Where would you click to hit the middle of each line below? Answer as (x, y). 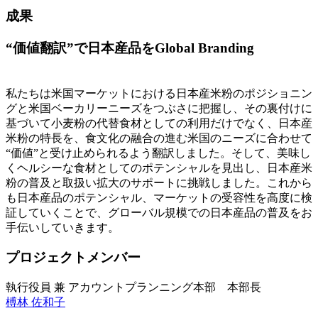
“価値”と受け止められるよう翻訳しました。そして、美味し (158, 153)
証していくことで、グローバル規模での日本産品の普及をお (159, 212)
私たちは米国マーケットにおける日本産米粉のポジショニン (159, 93)
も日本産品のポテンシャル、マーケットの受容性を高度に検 (159, 197)
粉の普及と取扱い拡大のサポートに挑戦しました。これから (159, 182)
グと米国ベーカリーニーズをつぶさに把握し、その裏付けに (159, 108)
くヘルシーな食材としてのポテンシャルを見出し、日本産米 (159, 168)
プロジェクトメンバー (73, 258)
